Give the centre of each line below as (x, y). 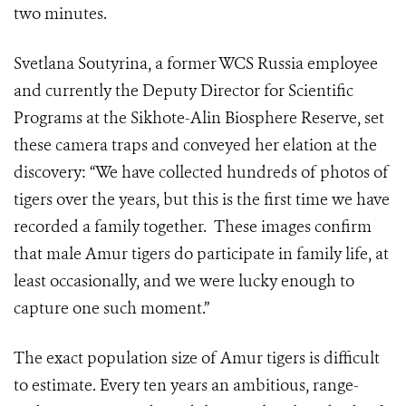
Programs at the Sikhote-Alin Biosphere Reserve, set (199, 118)
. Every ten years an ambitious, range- (226, 386)
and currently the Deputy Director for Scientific (184, 91)
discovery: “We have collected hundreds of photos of (201, 173)
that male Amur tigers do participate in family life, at (201, 254)
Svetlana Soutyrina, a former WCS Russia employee (196, 64)
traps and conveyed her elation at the (242, 145)
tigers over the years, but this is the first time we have (202, 200)
